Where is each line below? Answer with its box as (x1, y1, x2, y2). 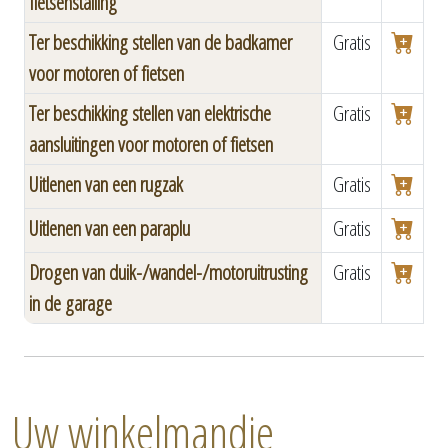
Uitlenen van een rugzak (29, 170, 183, 198)
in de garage (29, 289, 112, 317)
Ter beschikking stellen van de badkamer (29, 28, 292, 56)
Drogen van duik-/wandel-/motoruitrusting (29, 258, 308, 286)
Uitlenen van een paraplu (29, 214, 190, 242)
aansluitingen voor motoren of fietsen (29, 130, 273, 158)
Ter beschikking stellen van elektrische (29, 99, 271, 127)
